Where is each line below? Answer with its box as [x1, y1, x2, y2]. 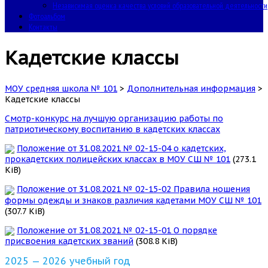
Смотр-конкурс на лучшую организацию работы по [5, 112, 223, 124]
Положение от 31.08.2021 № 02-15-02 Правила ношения [17, 184, 250, 195]
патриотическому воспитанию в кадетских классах [5, 123, 220, 135]
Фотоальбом [29, 11, 65, 22]
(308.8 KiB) [133, 235, 178, 246]
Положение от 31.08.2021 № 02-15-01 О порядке [17, 224, 217, 236]
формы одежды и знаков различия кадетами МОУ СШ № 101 [5, 194, 261, 206]
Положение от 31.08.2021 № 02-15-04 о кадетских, [17, 142, 226, 154]
